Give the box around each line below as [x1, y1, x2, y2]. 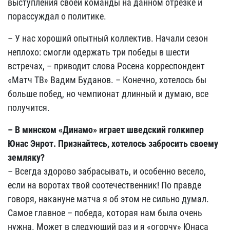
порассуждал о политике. [8, 11, 106, 22]
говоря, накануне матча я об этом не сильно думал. [8, 194, 209, 204]
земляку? [8, 152, 45, 163]
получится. [8, 102, 50, 113]
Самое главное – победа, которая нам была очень [8, 207, 202, 218]
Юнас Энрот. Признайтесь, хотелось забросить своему [8, 138, 218, 149]
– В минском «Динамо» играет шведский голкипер [8, 124, 204, 135]
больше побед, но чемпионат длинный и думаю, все [8, 88, 208, 99]
